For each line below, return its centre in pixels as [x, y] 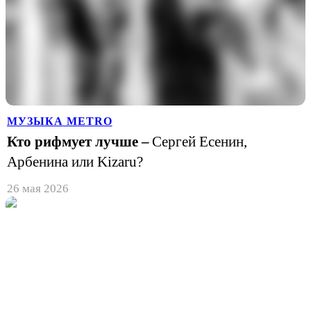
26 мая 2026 [38, 188]
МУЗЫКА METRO [60, 121]
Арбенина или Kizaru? [75, 161]
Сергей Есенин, [200, 141]
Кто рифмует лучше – [78, 141]
